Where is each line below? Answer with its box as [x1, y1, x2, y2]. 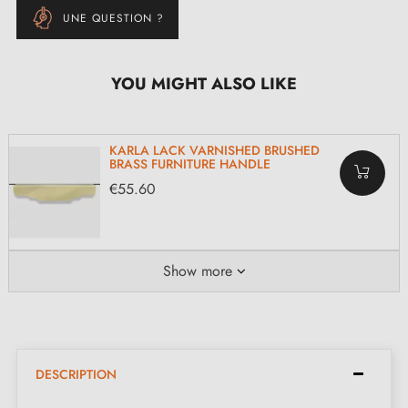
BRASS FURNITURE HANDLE [109, 155, 270, 174]
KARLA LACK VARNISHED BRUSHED [109, 141, 320, 160]
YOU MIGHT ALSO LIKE [111, 72, 297, 97]
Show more [162, 260, 232, 281]
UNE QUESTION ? [63, 9, 164, 26]
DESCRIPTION [36, 364, 117, 383]
